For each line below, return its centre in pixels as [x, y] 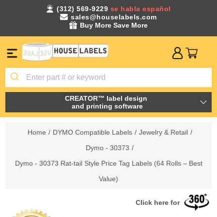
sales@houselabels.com [114, 17]
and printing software [107, 106]
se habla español [140, 9]
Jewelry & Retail [163, 132]
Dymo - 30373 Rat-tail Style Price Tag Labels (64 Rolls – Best [108, 163]
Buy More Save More [114, 25]
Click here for [158, 202]
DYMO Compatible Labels [92, 132]
